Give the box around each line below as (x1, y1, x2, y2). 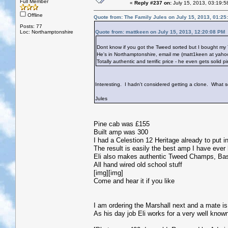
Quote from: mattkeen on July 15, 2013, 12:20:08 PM (95, 28, 225, 35)
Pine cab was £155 (94, 120, 150, 128)
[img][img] (94, 168, 123, 177)
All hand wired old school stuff (94, 160, 182, 168)
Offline (26, 12, 43, 18)
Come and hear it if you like (94, 177, 175, 185)
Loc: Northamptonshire (20, 28, 73, 35)
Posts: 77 (20, 23, 42, 29)
